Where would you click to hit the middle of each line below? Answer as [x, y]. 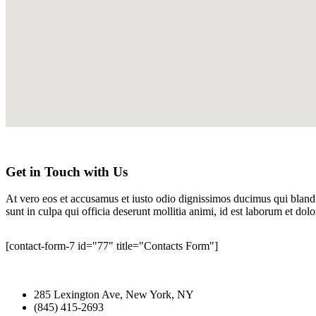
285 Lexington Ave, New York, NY [114, 295]
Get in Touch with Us [67, 171]
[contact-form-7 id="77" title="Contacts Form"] [112, 246]
